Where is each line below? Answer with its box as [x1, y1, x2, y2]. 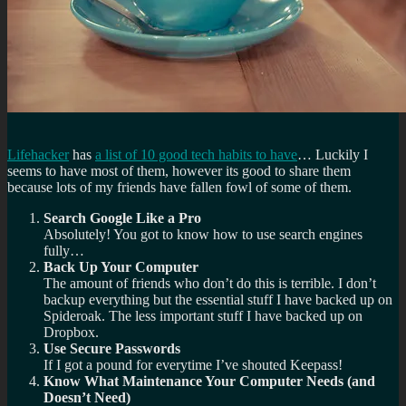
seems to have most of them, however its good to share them [7, 163, 351, 179]
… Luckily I [297, 147, 368, 163]
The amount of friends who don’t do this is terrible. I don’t [43, 275, 376, 292]
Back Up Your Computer [43, 259, 198, 275]
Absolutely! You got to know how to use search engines [43, 227, 362, 243]
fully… [43, 243, 84, 259]
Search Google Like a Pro [43, 210, 201, 227]
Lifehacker [7, 147, 69, 163]
